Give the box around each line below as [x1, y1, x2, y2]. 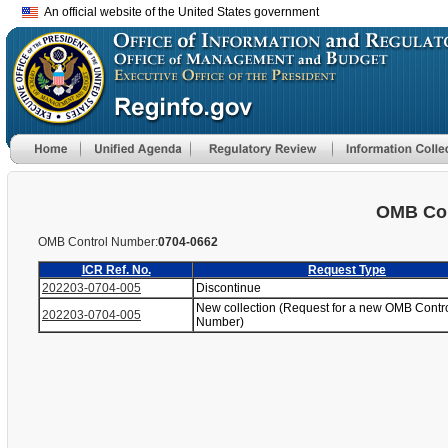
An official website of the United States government [38, 5, 319, 19]
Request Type [308, 263, 386, 277]
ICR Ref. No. [81, 263, 151, 277]
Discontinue [196, 281, 264, 295]
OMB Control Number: [38, 235, 158, 249]
